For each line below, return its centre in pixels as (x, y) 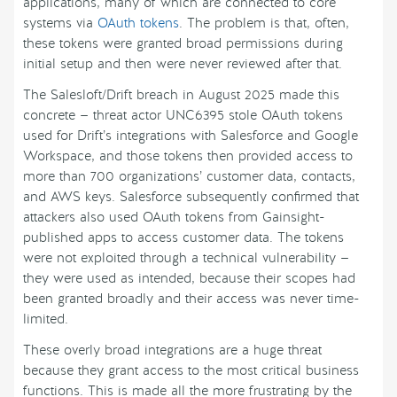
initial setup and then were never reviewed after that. (183, 64)
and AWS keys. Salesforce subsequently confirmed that (191, 197)
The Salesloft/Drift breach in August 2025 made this (181, 95)
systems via (60, 23)
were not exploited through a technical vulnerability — (186, 258)
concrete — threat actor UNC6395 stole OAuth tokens (183, 116)
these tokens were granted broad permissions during (183, 44)
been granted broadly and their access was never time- (191, 299)
